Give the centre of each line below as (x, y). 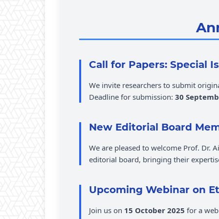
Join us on (107, 210)
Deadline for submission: (132, 97)
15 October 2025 (154, 210)
